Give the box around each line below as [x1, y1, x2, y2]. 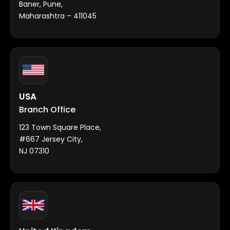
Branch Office [19, 103, 75, 116]
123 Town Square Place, [19, 122, 101, 132]
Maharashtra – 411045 [19, 10, 97, 21]
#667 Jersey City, [19, 133, 83, 144]
